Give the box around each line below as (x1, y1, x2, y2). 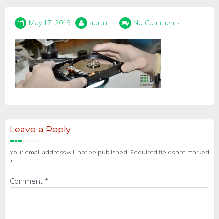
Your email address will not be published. (10, 148, 129, 156)
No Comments (133, 18, 180, 27)
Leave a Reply (10, 124, 71, 135)
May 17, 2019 (29, 18, 70, 27)
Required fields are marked (130, 148, 209, 156)
